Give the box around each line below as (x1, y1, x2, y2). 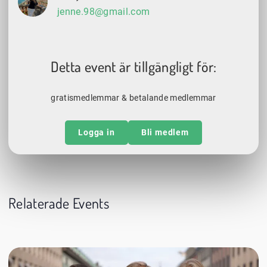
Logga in (78, 128, 115, 138)
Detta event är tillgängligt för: (50, 57, 217, 76)
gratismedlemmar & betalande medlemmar (51, 93, 216, 103)
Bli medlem (141, 128, 189, 138)
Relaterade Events (8, 194, 110, 213)
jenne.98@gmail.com (57, 6, 150, 18)
